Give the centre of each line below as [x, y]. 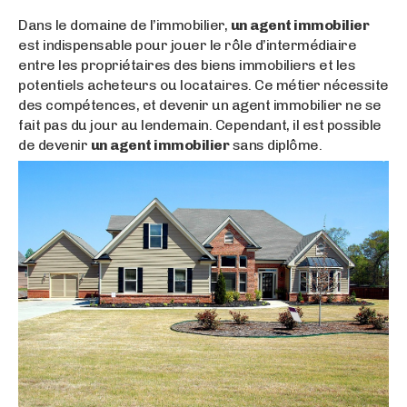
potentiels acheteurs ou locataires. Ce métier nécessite [203, 84]
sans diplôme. [275, 144]
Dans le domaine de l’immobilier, [124, 25]
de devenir [55, 144]
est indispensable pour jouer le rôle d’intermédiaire [187, 45]
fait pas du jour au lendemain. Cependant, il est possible [200, 124]
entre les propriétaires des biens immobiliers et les [187, 65]
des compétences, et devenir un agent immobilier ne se [200, 104]
